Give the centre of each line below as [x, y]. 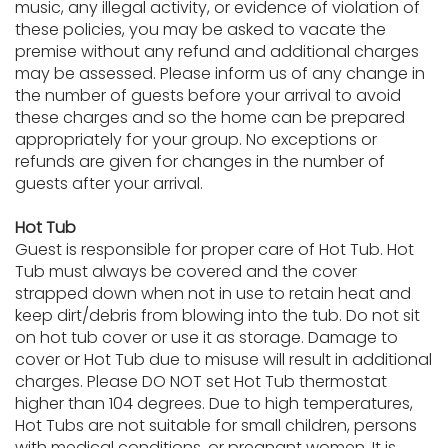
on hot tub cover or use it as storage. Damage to [206, 337]
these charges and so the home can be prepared [210, 117]
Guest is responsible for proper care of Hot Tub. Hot [214, 249]
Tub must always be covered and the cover [186, 271]
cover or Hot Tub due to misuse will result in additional [223, 359]
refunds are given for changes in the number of [200, 161]
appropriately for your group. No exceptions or [196, 139]
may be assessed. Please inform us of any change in [220, 73]
